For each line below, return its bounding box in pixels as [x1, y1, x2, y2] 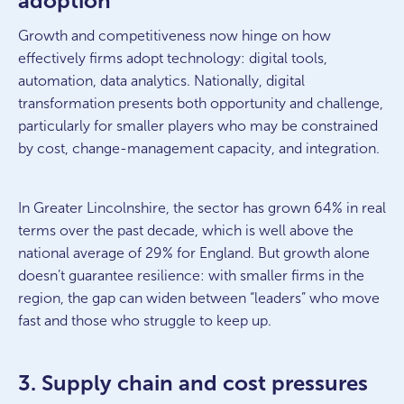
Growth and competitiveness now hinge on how [18, 28, 331, 43]
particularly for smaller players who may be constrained [18, 118, 378, 133]
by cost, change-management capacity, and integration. [18, 141, 380, 156]
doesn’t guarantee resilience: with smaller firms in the [18, 268, 364, 283]
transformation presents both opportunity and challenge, [18, 96, 383, 111]
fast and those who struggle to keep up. [18, 313, 271, 328]
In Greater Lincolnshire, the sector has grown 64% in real [18, 200, 386, 216]
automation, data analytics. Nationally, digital [18, 73, 305, 88]
